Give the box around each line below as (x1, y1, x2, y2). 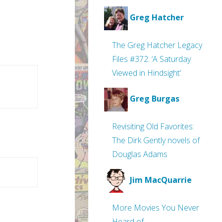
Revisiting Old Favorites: (112, 121, 194, 132)
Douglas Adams (112, 149, 167, 160)
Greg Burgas (130, 93, 179, 105)
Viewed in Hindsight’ (112, 67, 181, 78)
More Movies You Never (112, 202, 199, 213)
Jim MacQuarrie (130, 174, 192, 186)
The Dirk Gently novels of (112, 135, 200, 146)
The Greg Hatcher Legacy (112, 40, 202, 51)
